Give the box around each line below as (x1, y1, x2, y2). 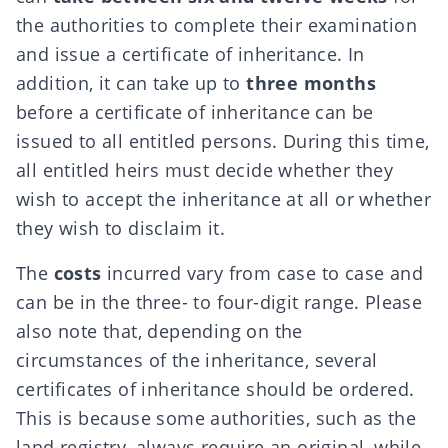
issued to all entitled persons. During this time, (16, 129, 430, 153)
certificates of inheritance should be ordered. (16, 377, 415, 401)
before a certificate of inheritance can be (16, 100, 374, 124)
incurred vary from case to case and (107, 261, 424, 285)
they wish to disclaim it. (16, 216, 225, 240)
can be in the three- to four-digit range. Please (16, 290, 423, 314)
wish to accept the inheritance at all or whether (16, 187, 432, 211)
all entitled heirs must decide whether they (16, 158, 394, 182)
